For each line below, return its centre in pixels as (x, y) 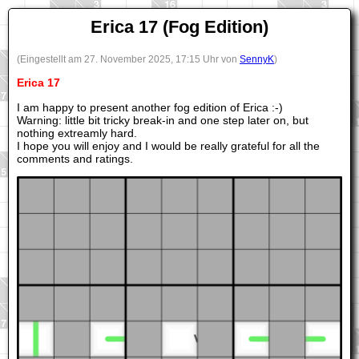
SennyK (257, 59)
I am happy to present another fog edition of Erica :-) (150, 107)
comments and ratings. (75, 158)
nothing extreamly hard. (77, 133)
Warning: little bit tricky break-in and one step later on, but (163, 120)
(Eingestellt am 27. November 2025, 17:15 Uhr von (128, 59)
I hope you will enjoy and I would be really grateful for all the (168, 145)
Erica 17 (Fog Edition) (179, 27)
